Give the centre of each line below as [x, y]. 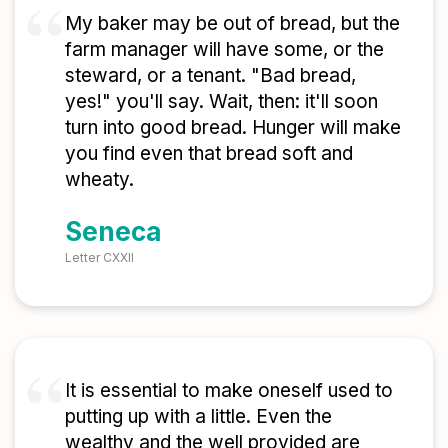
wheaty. [99, 179]
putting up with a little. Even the [198, 417]
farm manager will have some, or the [224, 49]
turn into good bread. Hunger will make [233, 127]
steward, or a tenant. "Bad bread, [210, 75]
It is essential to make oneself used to [229, 391]
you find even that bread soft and [209, 153]
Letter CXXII [99, 258]
